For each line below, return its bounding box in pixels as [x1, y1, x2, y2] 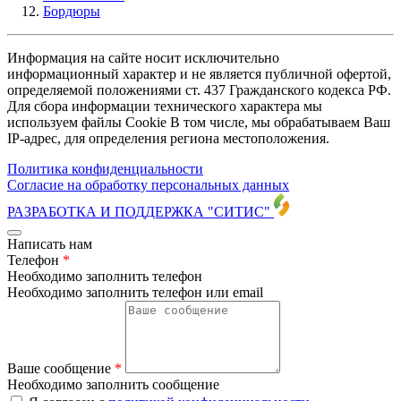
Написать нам [7, 235, 92, 252]
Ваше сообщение [7, 360, 115, 376]
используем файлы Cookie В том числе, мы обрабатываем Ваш [7, 114, 390, 130]
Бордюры [43, 3, 100, 19]
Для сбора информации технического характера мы [7, 98, 322, 114]
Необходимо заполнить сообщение [7, 376, 219, 392]
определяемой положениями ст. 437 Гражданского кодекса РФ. [7, 81, 391, 98]
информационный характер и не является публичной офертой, [7, 65, 391, 81]
